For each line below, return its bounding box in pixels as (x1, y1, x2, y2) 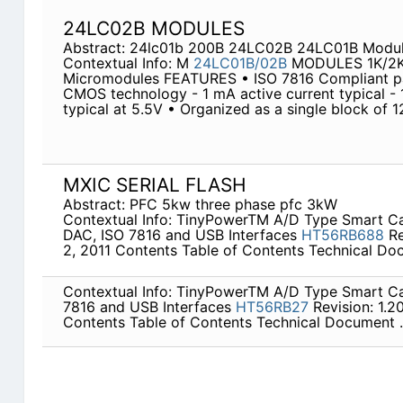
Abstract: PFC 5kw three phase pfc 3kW (62, 195, 337, 214)
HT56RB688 (300, 226, 384, 245)
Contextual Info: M (62, 54, 193, 73)
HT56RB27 (235, 298, 309, 317)
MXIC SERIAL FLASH (62, 174, 246, 197)
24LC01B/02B (193, 54, 287, 73)
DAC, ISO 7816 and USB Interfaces (62, 226, 301, 245)
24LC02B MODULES (62, 17, 245, 40)
